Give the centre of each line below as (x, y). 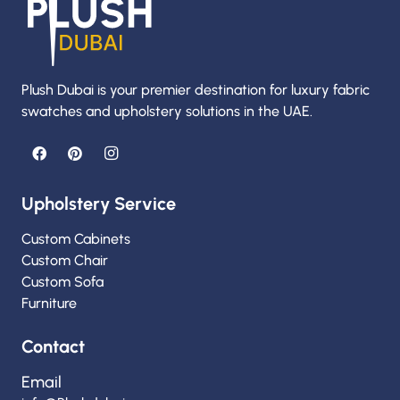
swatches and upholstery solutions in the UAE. (169, 111)
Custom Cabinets (76, 238)
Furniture (49, 303)
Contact (53, 346)
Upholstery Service (99, 203)
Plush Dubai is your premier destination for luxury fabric (196, 89)
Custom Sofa (64, 281)
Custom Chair (65, 260)
